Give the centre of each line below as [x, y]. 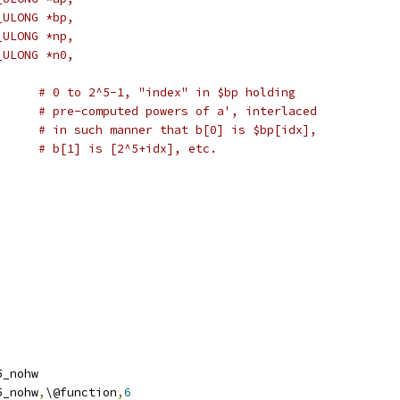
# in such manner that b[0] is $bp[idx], [178, 130]
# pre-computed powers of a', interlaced [178, 111]
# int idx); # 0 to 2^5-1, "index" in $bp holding [167, 92]
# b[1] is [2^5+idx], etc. [128, 149]
